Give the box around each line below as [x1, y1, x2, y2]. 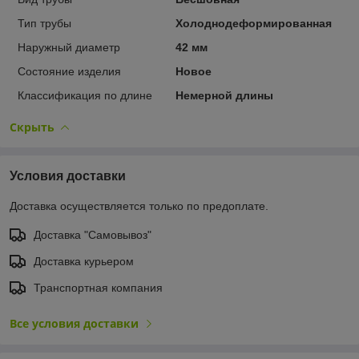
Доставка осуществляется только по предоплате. [10, 199, 268, 212]
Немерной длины [175, 88, 273, 102]
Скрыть [10, 119, 54, 135]
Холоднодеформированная [175, 16, 332, 30]
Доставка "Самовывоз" [34, 228, 151, 241]
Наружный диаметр [18, 40, 120, 54]
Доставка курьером [34, 254, 134, 268]
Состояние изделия [18, 64, 121, 78]
